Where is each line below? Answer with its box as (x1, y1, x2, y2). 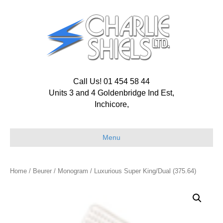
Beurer (33, 167, 52, 175)
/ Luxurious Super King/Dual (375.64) (88, 167, 196, 175)
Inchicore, (94, 100, 129, 109)
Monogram (58, 167, 88, 175)
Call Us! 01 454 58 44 (73, 77, 150, 86)
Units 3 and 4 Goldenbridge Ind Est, (49, 89, 174, 97)
